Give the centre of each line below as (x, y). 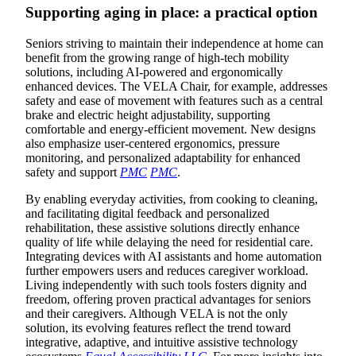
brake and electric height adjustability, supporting (148, 115)
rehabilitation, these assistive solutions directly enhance (163, 228)
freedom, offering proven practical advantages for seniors (168, 300)
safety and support (73, 172)
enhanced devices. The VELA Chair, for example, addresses (176, 87)
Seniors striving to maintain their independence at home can (174, 44)
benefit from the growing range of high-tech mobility (157, 58)
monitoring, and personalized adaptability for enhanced (163, 158)
